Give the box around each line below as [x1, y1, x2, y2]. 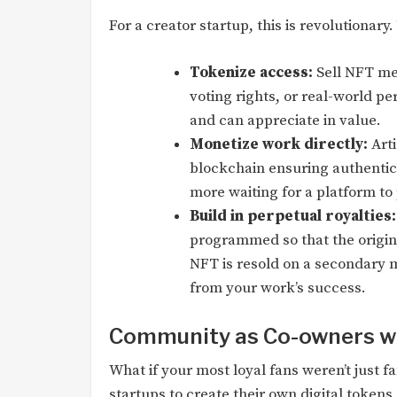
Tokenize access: [190, 62, 313, 82]
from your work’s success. [190, 277, 366, 298]
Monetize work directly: [190, 134, 368, 154]
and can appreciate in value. [190, 110, 381, 130]
